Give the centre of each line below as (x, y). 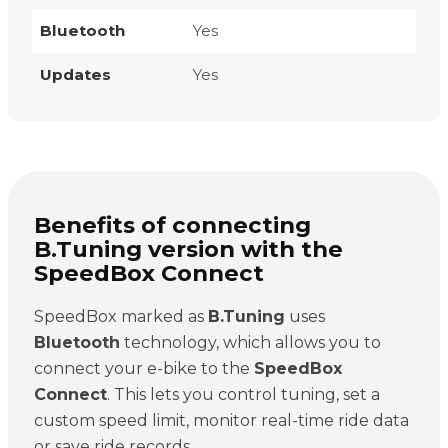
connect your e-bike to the (143, 368)
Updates (75, 74)
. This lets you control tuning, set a (243, 394)
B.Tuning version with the (188, 248)
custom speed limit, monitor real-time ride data (221, 420)
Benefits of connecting (172, 224)
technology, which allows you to (250, 342)
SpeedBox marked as (120, 316)
